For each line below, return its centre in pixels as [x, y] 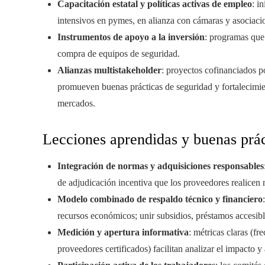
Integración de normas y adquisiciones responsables [161, 166]
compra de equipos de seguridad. [119, 54]
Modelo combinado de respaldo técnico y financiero [160, 199]
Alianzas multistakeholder [109, 70]
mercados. [76, 104]
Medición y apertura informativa [123, 232]
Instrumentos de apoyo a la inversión [131, 37]
